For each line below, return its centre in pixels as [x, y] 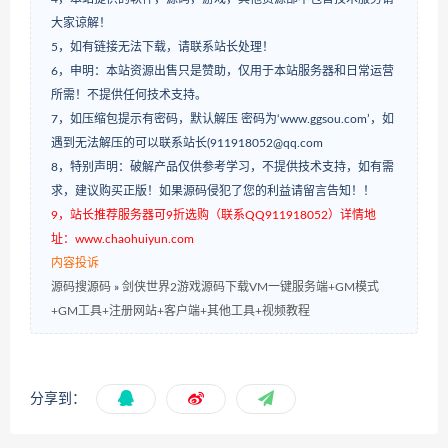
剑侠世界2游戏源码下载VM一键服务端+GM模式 [250, 286]
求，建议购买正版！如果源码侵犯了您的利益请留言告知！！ [213, 190]
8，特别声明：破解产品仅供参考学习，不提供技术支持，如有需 [222, 166]
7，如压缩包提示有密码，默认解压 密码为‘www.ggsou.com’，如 [222, 118]
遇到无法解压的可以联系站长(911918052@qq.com [187, 142]
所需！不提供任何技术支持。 [129, 94]
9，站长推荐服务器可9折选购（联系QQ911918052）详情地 [213, 214]
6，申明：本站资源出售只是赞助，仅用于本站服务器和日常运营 [222, 70]
